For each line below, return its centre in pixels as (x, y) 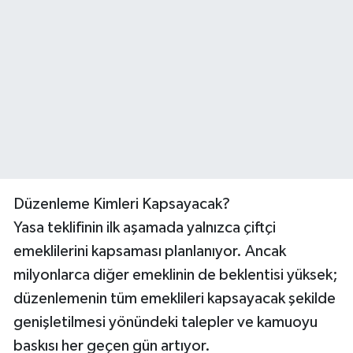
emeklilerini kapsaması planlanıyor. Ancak (150, 251)
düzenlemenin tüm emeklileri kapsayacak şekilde (175, 298)
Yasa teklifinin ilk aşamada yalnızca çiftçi (145, 227)
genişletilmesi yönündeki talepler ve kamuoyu (165, 322)
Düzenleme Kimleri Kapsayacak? (122, 204)
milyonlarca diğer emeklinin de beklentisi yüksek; (176, 275)
